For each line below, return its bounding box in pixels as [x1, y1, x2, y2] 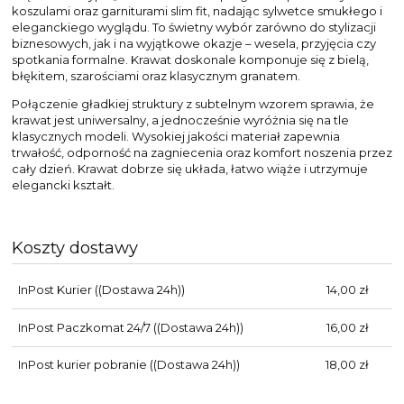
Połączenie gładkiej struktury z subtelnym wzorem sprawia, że [12, 96, 374, 111]
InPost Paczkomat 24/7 [17, 319, 151, 335]
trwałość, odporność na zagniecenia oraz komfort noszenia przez [12, 144, 392, 160]
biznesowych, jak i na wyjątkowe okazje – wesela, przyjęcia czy [12, 35, 376, 50]
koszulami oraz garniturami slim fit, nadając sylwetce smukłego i [12, 3, 382, 18]
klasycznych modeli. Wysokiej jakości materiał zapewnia [12, 128, 340, 143]
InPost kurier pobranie [17, 357, 147, 372]
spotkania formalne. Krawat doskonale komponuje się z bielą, [12, 51, 369, 67]
